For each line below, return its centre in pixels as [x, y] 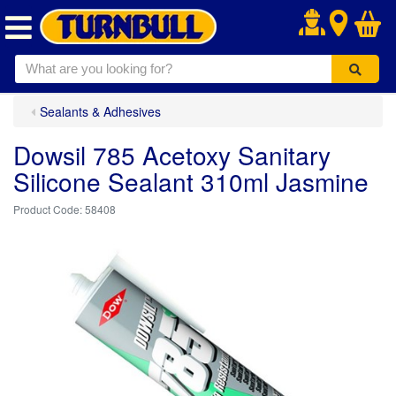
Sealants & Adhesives [100, 111]
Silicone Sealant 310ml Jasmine [191, 181]
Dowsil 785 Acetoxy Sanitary [172, 155]
